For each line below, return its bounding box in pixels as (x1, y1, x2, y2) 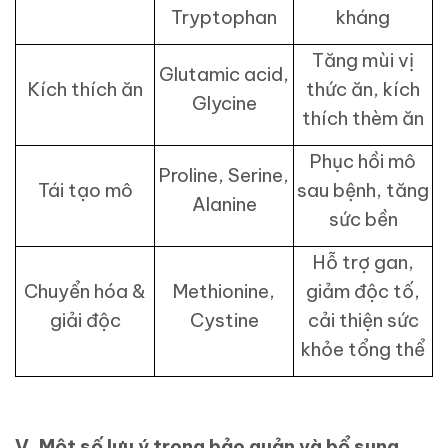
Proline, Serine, (159, 163, 289, 188)
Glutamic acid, (159, 62, 289, 87)
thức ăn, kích (306, 77, 420, 102)
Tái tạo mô (37, 178, 133, 203)
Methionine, (173, 279, 275, 304)
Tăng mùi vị (312, 48, 414, 73)
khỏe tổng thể (301, 337, 425, 362)
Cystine (189, 308, 259, 333)
